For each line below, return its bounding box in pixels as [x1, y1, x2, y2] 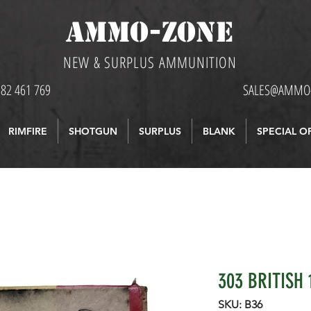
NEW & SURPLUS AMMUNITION [63, 51, 237, 72]
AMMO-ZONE [65, 15, 233, 49]
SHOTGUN [68, 125, 117, 137]
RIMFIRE [8, 125, 47, 137]
